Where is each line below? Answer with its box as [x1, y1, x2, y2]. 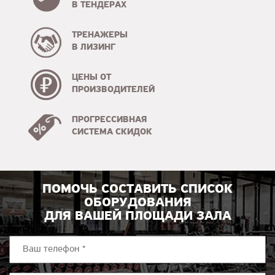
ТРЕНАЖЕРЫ [72, 31, 128, 40]
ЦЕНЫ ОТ [72, 73, 111, 82]
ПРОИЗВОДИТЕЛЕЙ [72, 85, 155, 95]
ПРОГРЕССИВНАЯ [72, 115, 147, 125]
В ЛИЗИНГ [72, 43, 115, 52]
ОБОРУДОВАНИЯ [83, 196, 192, 210]
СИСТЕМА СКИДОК [72, 128, 152, 137]
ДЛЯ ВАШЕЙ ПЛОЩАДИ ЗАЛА [44, 209, 231, 223]
